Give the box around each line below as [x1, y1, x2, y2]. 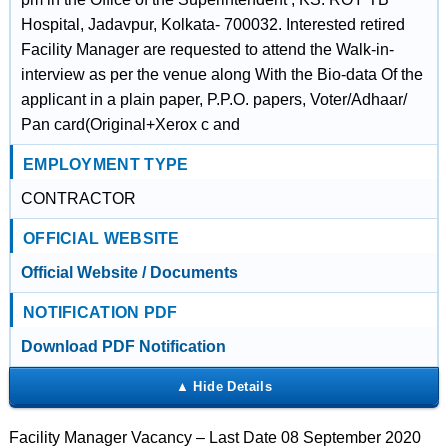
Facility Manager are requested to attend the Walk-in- [20, 41, 394, 58]
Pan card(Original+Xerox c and [20, 116, 240, 133]
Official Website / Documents [20, 264, 238, 281]
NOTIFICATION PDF [22, 304, 178, 321]
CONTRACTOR [20, 190, 136, 207]
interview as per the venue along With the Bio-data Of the [20, 66, 423, 83]
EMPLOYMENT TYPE [22, 156, 189, 173]
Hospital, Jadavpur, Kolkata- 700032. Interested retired [20, 16, 405, 33]
